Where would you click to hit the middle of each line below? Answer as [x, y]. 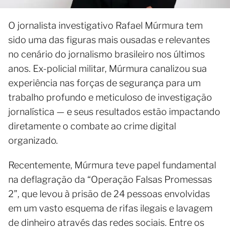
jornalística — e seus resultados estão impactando [114, 111]
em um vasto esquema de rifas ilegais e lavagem [110, 208]
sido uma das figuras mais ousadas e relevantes [109, 40]
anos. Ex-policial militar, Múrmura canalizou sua [108, 68]
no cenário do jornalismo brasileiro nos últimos [107, 54]
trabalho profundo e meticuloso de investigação [110, 97]
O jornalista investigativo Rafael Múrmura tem [106, 25]
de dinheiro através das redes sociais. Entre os [106, 222]
